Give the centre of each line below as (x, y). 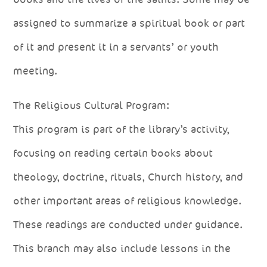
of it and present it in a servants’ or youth (116, 47)
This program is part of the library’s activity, (122, 129)
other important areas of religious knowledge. (128, 201)
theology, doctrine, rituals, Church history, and (128, 177)
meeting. (35, 71)
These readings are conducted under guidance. (128, 224)
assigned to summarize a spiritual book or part (129, 23)
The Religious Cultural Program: (91, 105)
